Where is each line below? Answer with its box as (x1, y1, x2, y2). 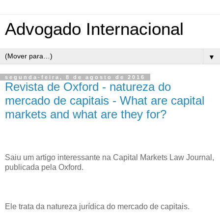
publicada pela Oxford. (5, 163, 83, 171)
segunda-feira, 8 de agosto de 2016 (5, 74, 145, 80)
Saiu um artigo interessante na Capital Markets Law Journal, (5, 153, 214, 162)
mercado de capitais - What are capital (5, 94, 204, 107)
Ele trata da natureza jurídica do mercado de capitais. (5, 202, 190, 211)
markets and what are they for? (5, 108, 166, 121)
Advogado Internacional (5, 20, 184, 38)
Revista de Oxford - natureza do (5, 80, 171, 93)
